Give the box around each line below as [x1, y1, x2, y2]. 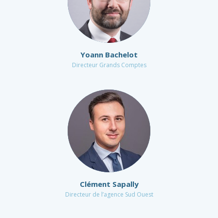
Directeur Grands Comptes [72, 61, 146, 69]
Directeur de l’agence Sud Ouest [65, 190, 153, 199]
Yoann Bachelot [80, 50, 138, 59]
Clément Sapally [79, 179, 139, 189]
